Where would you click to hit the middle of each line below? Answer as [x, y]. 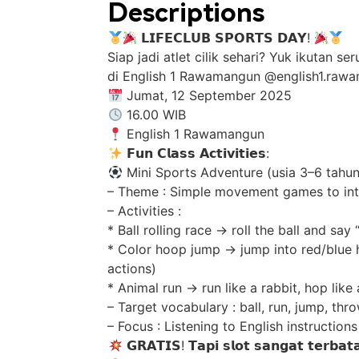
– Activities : [145, 211]
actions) [132, 268]
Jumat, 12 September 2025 [207, 95]
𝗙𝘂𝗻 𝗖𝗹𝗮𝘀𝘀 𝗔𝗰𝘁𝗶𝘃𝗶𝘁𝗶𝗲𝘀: [196, 153]
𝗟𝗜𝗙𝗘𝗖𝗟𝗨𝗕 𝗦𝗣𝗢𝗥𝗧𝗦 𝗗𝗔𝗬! [225, 38]
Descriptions [186, 15]
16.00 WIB [154, 115]
